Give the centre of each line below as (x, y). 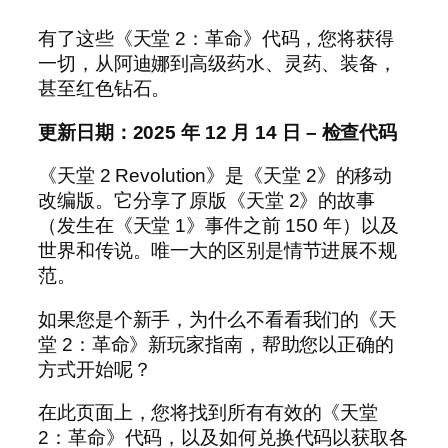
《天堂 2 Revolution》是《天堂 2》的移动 (215, 176)
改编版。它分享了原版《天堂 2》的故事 (207, 201)
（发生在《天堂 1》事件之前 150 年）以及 (218, 226)
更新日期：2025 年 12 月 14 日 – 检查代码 (218, 132)
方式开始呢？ (95, 369)
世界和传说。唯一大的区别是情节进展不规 (218, 251)
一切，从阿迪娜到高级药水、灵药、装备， (218, 64)
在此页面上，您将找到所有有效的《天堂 (208, 413)
